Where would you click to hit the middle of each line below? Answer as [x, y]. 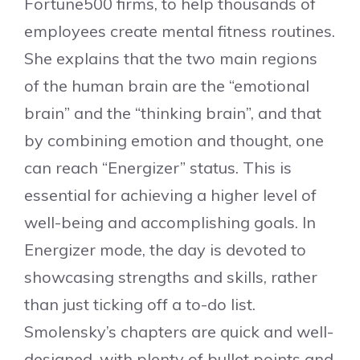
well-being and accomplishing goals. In [170, 222]
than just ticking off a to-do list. [140, 304]
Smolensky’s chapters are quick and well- [179, 331]
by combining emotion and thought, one [174, 140]
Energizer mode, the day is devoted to [165, 250]
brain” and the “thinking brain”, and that [173, 113]
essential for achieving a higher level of [170, 195]
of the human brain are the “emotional [167, 86]
